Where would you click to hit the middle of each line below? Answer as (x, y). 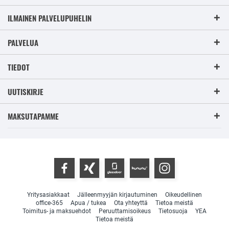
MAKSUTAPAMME (33, 116)
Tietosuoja (173, 211)
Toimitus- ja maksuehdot (57, 211)
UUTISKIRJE (26, 92)
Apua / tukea (88, 203)
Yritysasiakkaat (48, 194)
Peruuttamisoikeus (125, 211)
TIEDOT (19, 67)
